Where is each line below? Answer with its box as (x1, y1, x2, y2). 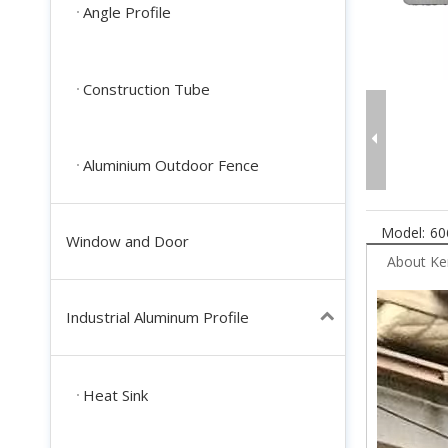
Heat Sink (83, 384, 148, 405)
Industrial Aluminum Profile (66, 307, 249, 328)
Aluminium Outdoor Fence (83, 155, 259, 176)
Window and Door (66, 231, 189, 252)
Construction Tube (83, 78, 210, 99)
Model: (381, 223, 425, 243)
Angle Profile (83, 2, 171, 23)
